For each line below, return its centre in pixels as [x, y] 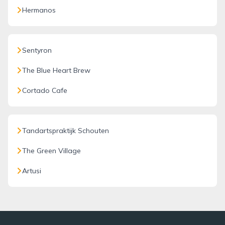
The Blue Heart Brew [56, 70]
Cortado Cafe [45, 90]
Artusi [32, 171]
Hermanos [39, 10]
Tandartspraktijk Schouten [66, 131]
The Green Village [51, 151]
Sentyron [37, 50]
